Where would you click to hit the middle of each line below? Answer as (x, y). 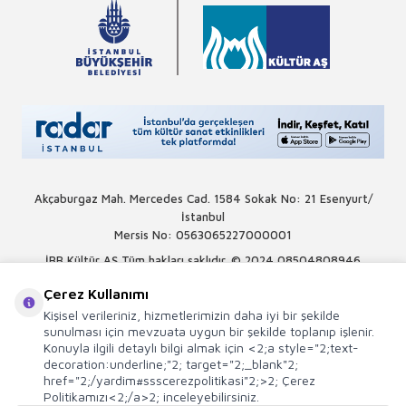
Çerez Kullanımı (96, 294)
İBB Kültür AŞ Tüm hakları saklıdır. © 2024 (159, 261)
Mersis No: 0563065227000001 (203, 235)
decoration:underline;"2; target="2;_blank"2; (171, 364)
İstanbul (203, 217)
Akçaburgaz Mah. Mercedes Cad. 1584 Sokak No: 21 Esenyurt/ (203, 199)
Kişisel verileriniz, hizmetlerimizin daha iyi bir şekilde (192, 315)
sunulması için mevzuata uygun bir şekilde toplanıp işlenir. (209, 331)
